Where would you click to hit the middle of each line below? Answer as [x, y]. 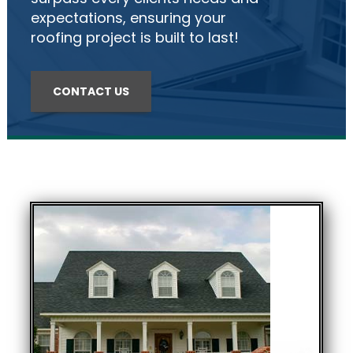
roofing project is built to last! [135, 37]
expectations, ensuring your [128, 18]
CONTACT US [91, 91]
